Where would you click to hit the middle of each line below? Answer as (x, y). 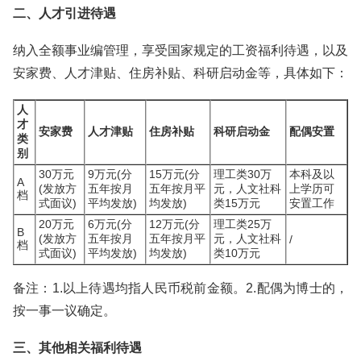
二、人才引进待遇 (64, 13)
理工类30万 (243, 174)
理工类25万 (243, 224)
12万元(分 (174, 224)
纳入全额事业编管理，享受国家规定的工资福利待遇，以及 (180, 50)
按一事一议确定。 (64, 311)
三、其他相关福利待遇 (77, 348)
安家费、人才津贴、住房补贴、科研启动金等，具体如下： (180, 73)
